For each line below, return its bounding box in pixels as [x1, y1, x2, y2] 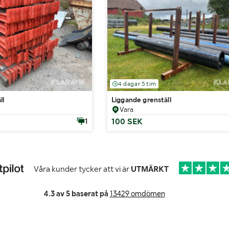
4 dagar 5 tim [118, 80, 156, 87]
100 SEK [111, 116, 143, 126]
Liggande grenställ [111, 95, 171, 104]
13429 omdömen [109, 189, 165, 198]
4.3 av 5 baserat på [43, 189, 108, 198]
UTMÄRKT [131, 164, 169, 174]
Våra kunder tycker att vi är [34, 164, 131, 174]
